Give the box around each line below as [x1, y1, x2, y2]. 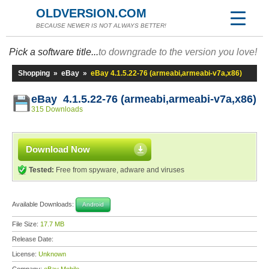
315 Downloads [31, 105, 83, 113]
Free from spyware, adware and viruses [54, 166, 184, 174]
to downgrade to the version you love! [98, 47, 257, 57]
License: [12, 250, 38, 258]
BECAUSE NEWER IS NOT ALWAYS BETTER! [36, 22, 166, 29]
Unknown [38, 250, 66, 258]
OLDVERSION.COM [36, 7, 147, 20]
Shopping [18, 69, 50, 77]
